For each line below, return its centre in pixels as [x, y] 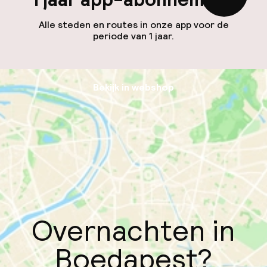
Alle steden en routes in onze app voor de [133, 25]
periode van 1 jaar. [133, 36]
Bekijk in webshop [133, 87]
